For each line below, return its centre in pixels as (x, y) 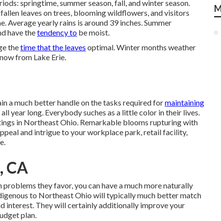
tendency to (57, 32)
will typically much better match (147, 195)
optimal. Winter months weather (141, 47)
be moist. (93, 32)
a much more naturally (156, 185)
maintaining (184, 102)
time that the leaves (53, 47)
